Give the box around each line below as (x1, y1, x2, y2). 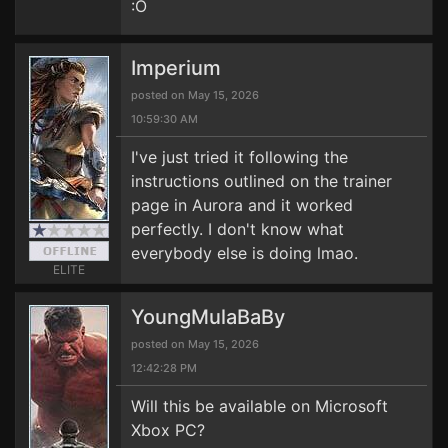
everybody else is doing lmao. (131, 243, 358, 263)
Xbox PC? (131, 420, 205, 440)
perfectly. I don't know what (131, 219, 344, 239)
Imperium (131, 56, 221, 80)
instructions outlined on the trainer (131, 171, 392, 191)
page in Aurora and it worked (131, 195, 353, 215)
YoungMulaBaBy (131, 305, 285, 329)
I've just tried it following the (131, 147, 348, 167)
